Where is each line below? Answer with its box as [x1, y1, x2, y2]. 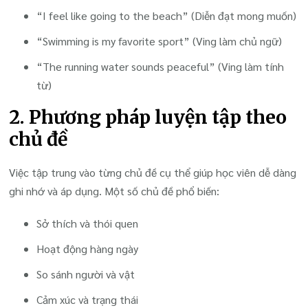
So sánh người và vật [36, 266, 135, 281]
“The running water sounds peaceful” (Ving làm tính [36, 59, 285, 74]
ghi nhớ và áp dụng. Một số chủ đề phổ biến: [9, 183, 220, 198]
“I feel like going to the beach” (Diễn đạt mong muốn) [36, 8, 297, 23]
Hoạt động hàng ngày [36, 241, 139, 256]
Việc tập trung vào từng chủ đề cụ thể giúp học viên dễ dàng [9, 164, 297, 179]
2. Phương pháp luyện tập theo [9, 105, 287, 129]
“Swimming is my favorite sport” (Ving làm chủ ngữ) [36, 34, 283, 49]
